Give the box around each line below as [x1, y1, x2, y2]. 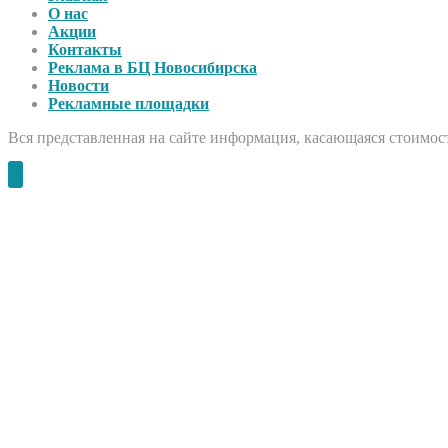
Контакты [48, 41, 122, 59]
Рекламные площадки [48, 95, 209, 113]
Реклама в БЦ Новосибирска [48, 59, 257, 77]
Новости [48, 77, 109, 95]
